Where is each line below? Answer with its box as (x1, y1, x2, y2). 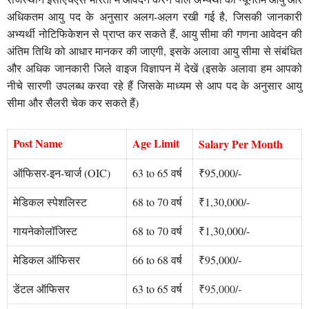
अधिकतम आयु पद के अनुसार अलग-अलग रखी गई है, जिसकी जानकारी (7, 8, 302, 23)
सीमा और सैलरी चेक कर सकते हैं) (7, 94, 139, 110)
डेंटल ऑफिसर (13, 281, 70, 297)
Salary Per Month (199, 136, 286, 152)
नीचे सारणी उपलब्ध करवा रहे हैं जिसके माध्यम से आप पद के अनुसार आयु (7, 77, 302, 92)
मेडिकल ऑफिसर (13, 252, 80, 268)
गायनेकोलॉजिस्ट (13, 223, 77, 239)
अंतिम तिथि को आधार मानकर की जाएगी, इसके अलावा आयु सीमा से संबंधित (7, 43, 302, 58)
